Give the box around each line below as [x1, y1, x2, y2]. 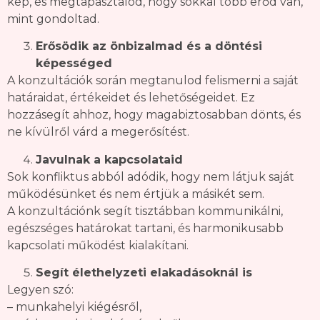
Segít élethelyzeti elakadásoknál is [36, 265, 252, 279]
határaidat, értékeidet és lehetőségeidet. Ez [7, 91, 255, 105]
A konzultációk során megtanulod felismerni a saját [7, 74, 299, 88]
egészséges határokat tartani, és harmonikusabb [7, 221, 284, 235]
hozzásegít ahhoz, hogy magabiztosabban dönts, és [7, 108, 301, 122]
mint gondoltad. [7, 11, 99, 26]
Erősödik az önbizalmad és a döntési [36, 39, 262, 54]
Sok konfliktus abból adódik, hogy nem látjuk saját [7, 169, 294, 184]
